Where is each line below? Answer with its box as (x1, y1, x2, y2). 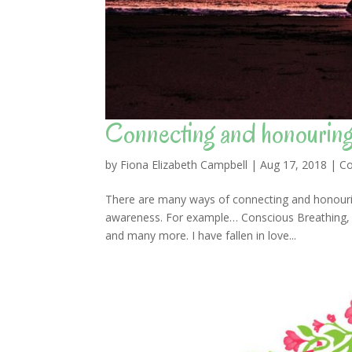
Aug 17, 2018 (260, 157, 328, 173)
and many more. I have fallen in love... (105, 228, 297, 244)
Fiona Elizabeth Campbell (120, 157, 248, 173)
